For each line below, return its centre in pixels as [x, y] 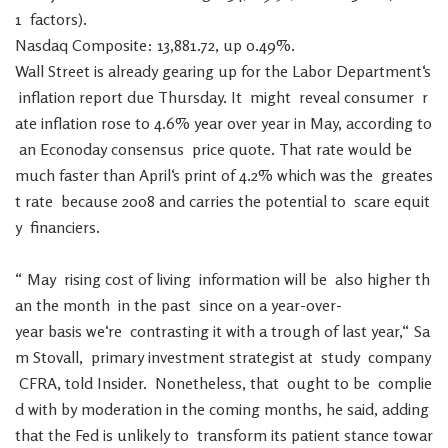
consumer [379, 97]
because [89, 201]
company [399, 357]
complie [405, 383]
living [173, 279]
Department [379, 71]
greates [407, 175]
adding [405, 409]
